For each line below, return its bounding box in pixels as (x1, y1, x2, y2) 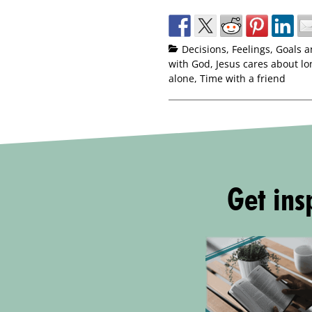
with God (169, 56, 210, 70)
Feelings (232, 42, 270, 56)
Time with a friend (200, 71, 286, 85)
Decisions (182, 42, 226, 56)
